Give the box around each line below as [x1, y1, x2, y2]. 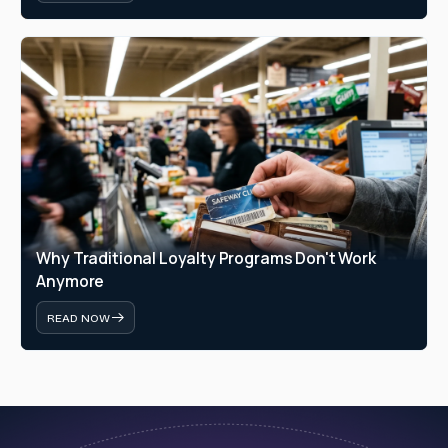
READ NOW [47, 310, 111, 325]
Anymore [36, 269, 105, 292]
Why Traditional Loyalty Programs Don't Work [36, 246, 376, 269]
